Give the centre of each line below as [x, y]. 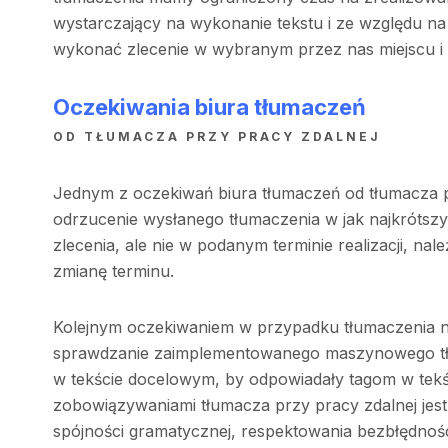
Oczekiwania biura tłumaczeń [209, 106]
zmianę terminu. [115, 270]
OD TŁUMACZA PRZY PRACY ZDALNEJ [216, 136]
